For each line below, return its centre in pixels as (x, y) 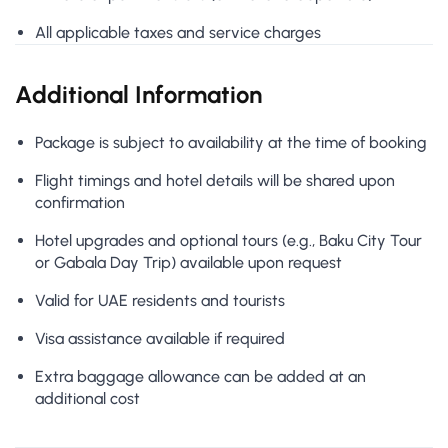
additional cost (87, 399)
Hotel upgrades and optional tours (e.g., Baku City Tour (228, 241)
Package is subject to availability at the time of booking (231, 143)
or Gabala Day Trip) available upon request (188, 263)
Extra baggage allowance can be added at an (200, 377)
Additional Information (138, 95)
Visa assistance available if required (160, 339)
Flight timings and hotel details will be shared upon (215, 181)
